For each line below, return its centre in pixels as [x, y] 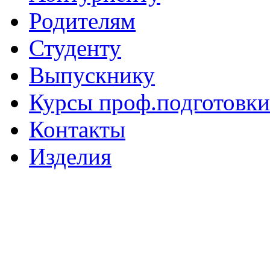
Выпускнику [92, 75]
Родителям [82, 21]
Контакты [77, 130]
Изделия [70, 157]
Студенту [75, 48]
